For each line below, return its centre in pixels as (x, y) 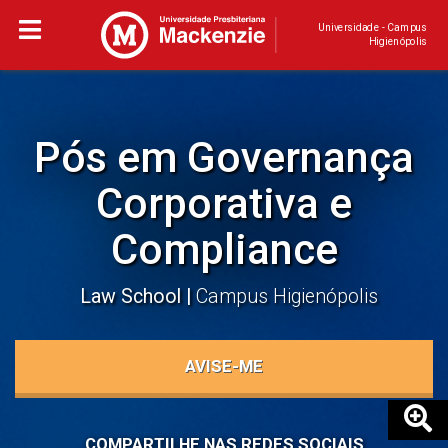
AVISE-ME (224, 366)
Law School (133, 296)
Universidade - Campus (372, 27)
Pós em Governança (224, 157)
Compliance (224, 249)
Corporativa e (224, 203)
